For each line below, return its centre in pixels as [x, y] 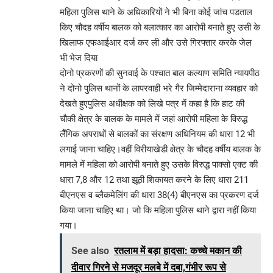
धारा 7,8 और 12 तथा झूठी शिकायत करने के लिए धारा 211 [154, 179]
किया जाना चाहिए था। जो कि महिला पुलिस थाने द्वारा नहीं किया [158, 210]
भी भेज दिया [79, 58]
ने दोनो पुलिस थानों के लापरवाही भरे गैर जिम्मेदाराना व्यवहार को [159, 88]
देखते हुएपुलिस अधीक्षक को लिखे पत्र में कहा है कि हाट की [152, 103]
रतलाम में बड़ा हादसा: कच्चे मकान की [178, 250]
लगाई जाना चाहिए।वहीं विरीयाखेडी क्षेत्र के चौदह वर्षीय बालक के [160, 149]
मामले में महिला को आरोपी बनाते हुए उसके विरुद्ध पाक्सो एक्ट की [159, 164]
